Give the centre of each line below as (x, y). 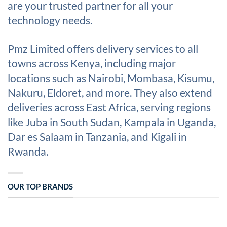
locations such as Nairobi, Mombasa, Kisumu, (111, 78)
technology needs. (50, 20)
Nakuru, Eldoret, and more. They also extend (110, 92)
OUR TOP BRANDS (40, 187)
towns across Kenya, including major (92, 63)
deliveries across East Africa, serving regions (109, 107)
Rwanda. (28, 151)
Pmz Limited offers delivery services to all (103, 48)
